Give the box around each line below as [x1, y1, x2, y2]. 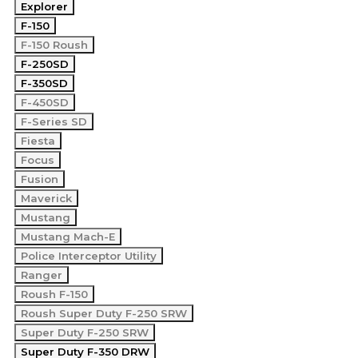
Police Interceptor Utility [21, 249, 157, 262]
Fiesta [21, 134, 55, 147]
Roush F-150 [21, 288, 88, 300]
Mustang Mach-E [21, 230, 115, 243]
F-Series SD [21, 115, 87, 128]
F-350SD [21, 77, 68, 89]
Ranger [21, 268, 62, 281]
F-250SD [21, 58, 69, 70]
